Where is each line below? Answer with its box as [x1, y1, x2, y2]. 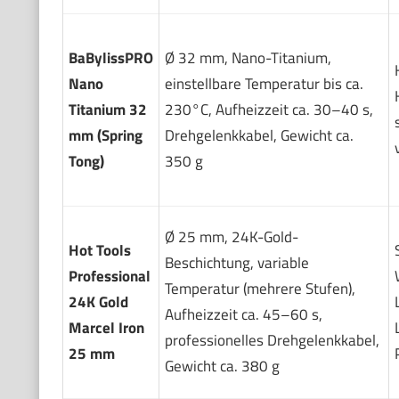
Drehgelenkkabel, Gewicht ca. [164, 123, 354, 147]
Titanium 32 [68, 97, 147, 121]
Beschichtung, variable [164, 250, 309, 274]
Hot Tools [68, 238, 131, 262]
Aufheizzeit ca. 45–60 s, [164, 302, 322, 326]
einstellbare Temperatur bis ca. [164, 71, 363, 95]
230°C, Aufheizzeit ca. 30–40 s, [164, 97, 373, 121]
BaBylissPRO [68, 45, 153, 69]
